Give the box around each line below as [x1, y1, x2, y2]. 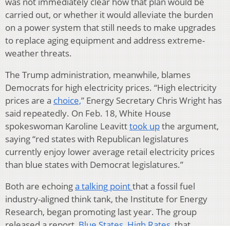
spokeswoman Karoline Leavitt [5, 120, 129, 132]
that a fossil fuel [132, 180, 195, 192]
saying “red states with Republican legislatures [5, 132, 188, 145]
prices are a [5, 94, 53, 106]
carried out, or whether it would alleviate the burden [5, 8, 213, 21]
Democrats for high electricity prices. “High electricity [5, 81, 217, 93]
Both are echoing [5, 180, 75, 192]
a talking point [75, 180, 132, 192]
